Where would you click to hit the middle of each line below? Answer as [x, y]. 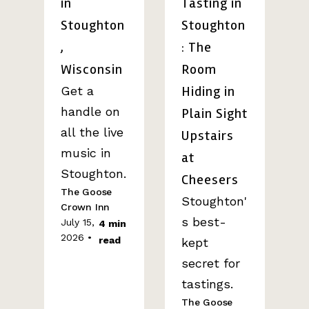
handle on [90, 111]
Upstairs [208, 136]
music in [86, 153]
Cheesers [210, 180]
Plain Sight [215, 113]
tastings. [207, 284]
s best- [204, 222]
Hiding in [208, 91]
